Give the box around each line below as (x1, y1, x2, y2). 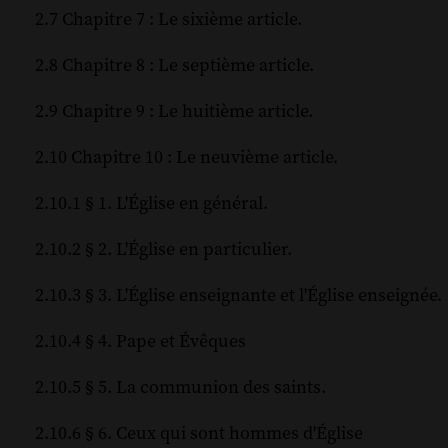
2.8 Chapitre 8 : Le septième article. (35, 54, 314, 78)
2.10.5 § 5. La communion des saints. (35, 376, 326, 400)
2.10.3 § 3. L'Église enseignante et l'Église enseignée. (35, 284, 442, 308)
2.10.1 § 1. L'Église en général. (35, 192, 268, 216)
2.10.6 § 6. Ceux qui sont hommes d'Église (35, 422, 363, 446)
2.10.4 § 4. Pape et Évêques (35, 330, 246, 354)
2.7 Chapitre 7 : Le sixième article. (35, 8, 302, 32)
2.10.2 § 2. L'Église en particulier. (35, 238, 292, 262)
